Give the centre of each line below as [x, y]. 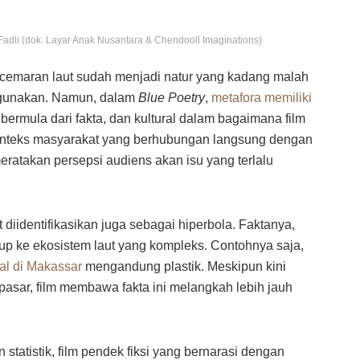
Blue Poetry [172, 98]
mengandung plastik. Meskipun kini [184, 267]
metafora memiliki [262, 98]
